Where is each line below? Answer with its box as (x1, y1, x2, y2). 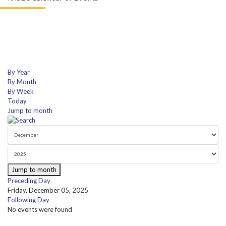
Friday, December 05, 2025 (8, 186, 88, 195)
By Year (8, 68, 30, 77)
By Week (8, 87, 34, 96)
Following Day (8, 196, 49, 204)
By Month (8, 78, 36, 86)
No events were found (8, 205, 72, 214)
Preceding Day (8, 177, 50, 185)
